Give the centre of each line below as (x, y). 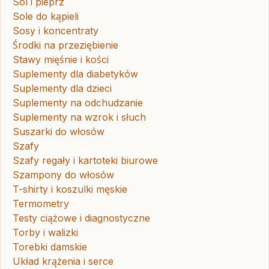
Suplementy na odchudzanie (78, 103)
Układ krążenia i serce (63, 261)
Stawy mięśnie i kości (61, 60)
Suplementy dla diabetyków (75, 74)
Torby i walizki (45, 233)
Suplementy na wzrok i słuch (79, 117)
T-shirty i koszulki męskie (70, 189)
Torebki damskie (50, 247)
